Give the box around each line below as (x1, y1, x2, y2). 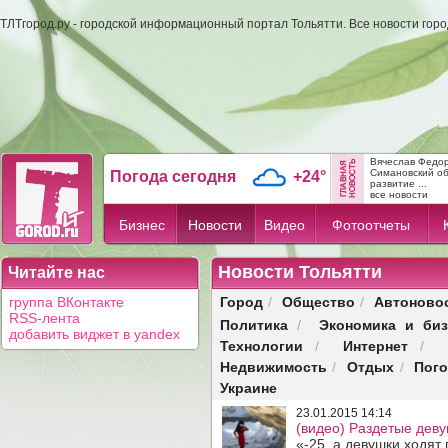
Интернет (342, 335, 408, 356)
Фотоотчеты (332, 217, 411, 233)
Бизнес (119, 217, 166, 233)
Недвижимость (220, 356, 327, 377)
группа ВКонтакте (9, 294, 124, 310)
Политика (220, 314, 288, 335)
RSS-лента (9, 310, 80, 326)
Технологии (220, 335, 303, 356)
